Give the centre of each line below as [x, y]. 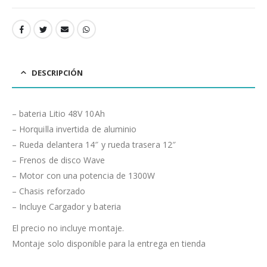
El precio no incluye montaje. [68, 228]
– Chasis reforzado [49, 191]
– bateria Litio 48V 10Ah [58, 114]
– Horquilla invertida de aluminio [74, 129]
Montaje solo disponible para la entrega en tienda [109, 244]
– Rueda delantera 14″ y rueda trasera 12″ [94, 145]
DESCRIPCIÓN [57, 73]
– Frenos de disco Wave [59, 160]
